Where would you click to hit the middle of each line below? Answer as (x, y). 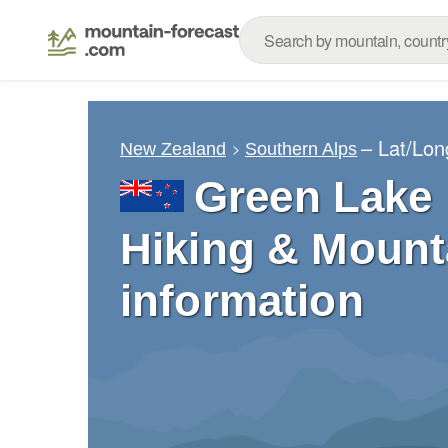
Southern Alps (301, 148)
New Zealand (173, 148)
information (242, 300)
